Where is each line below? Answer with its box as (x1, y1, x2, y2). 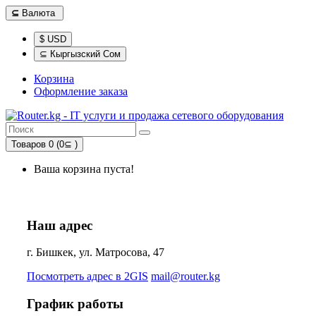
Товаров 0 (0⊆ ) (11, 139, 78, 150)
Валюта (22, 8, 55, 18)
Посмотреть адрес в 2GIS (27, 270, 148, 283)
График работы (27, 296, 123, 312)
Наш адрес (27, 217, 92, 233)
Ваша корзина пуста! (34, 163, 134, 175)
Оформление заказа (34, 85, 128, 97)
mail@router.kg (151, 270, 220, 283)
